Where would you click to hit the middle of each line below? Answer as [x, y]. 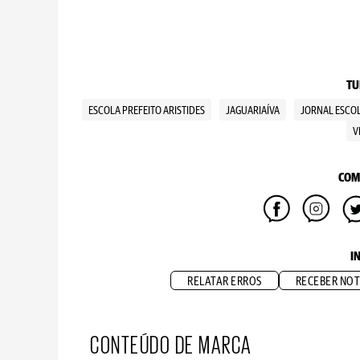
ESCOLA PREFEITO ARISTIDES [146, 111]
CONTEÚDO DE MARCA [171, 343]
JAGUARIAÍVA [252, 111]
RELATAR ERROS [225, 282]
